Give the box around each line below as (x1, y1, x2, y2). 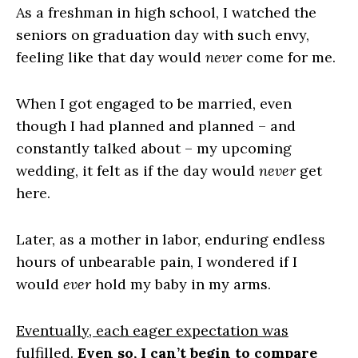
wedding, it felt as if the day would (16, 161, 259, 180)
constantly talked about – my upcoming (16, 139, 292, 157)
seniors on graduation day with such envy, (16, 26, 309, 44)
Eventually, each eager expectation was (16, 321, 288, 340)
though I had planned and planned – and (16, 117, 296, 135)
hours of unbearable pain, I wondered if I (16, 253, 297, 271)
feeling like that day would (16, 48, 205, 66)
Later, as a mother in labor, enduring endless (16, 230, 325, 249)
